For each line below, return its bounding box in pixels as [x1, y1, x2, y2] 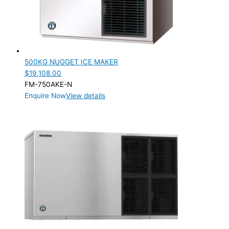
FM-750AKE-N [25, 80, 72, 88]
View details [66, 91, 105, 100]
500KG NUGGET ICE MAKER [25, 57, 118, 66]
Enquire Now [25, 91, 66, 100]
